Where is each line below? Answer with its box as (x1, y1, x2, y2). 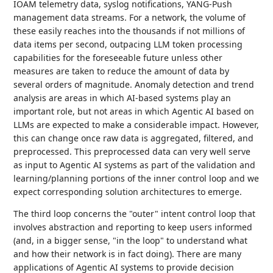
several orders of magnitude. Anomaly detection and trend (13, 78, 255, 90)
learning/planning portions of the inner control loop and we (13, 172, 260, 184)
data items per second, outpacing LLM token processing (13, 38, 243, 50)
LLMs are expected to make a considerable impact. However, (13, 118, 260, 130)
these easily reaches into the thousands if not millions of (13, 24, 246, 37)
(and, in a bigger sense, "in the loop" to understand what (13, 234, 248, 246)
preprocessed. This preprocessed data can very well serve (13, 145, 251, 157)
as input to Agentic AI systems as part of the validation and (13, 158, 256, 171)
